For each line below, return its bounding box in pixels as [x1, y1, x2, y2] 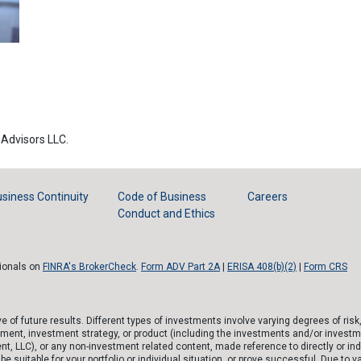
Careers [247, 189, 288, 203]
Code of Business [118, 189, 207, 203]
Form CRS [304, 260, 347, 272]
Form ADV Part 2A [141, 260, 220, 272]
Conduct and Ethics [118, 206, 216, 220]
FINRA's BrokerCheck [43, 260, 136, 272]
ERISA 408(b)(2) [227, 260, 297, 272]
